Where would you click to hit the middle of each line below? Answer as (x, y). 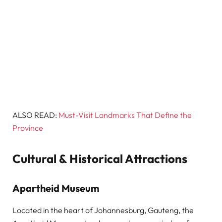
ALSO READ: (35, 115)
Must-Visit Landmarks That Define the (125, 115)
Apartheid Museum (56, 188)
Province (28, 128)
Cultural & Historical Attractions (100, 159)
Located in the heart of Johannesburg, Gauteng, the (103, 210)
